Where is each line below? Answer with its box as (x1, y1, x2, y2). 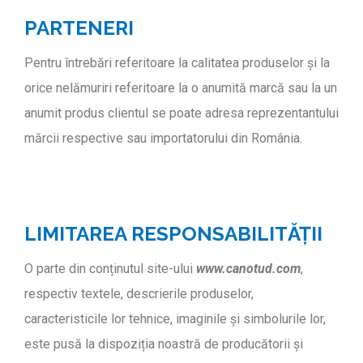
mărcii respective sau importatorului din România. (24, 130, 302, 146)
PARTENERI (24, 15, 134, 40)
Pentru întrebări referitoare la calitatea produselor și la (24, 55, 330, 70)
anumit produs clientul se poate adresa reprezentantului (24, 105, 339, 121)
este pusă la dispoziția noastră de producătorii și (24, 336, 303, 352)
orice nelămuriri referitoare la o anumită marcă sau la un (24, 80, 337, 96)
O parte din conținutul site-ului (24, 261, 196, 277)
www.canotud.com (196, 261, 301, 277)
